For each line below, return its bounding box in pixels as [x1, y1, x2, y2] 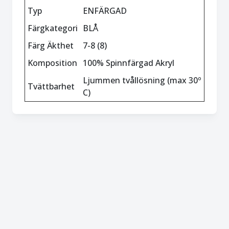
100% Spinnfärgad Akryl [83, 57, 174, 68]
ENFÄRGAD [83, 5, 127, 16]
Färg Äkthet [28, 40, 74, 51]
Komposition [28, 57, 77, 68]
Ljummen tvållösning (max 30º [83, 75, 201, 86]
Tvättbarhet [28, 81, 75, 92]
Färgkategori [28, 22, 78, 34]
